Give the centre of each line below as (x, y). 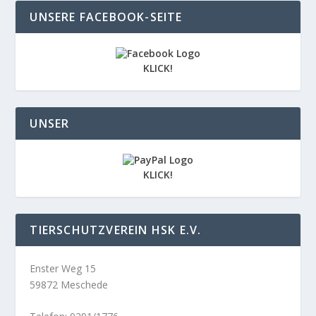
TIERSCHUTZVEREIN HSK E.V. (116, 230)
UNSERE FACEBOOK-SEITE (106, 17)
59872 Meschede (69, 284)
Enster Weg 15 (63, 268)
